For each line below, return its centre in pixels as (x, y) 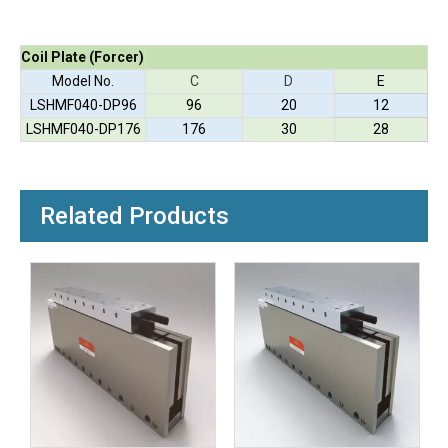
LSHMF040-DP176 (83, 129)
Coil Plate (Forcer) (82, 57)
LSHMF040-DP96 (83, 105)
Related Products (134, 216)
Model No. (83, 81)
